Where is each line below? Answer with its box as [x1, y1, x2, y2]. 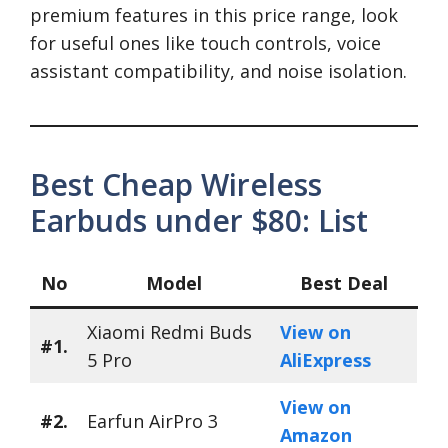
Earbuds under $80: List [30, 200, 368, 242]
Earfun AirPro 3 [87, 409, 218, 434]
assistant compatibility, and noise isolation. [30, 59, 407, 84]
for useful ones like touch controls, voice [30, 31, 381, 56]
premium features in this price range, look [30, 3, 398, 28]
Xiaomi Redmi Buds [87, 320, 252, 345]
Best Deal [300, 271, 388, 296]
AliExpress [280, 348, 371, 373]
